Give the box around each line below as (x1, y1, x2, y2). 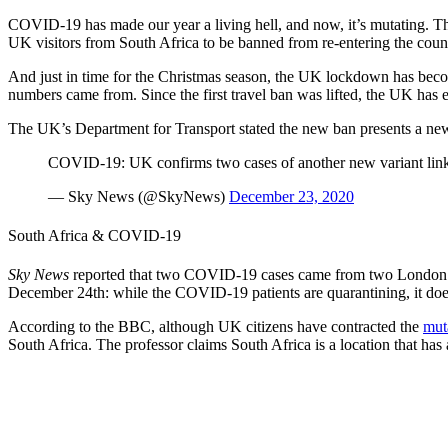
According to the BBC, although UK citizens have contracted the (8, 318, 423, 336)
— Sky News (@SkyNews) (48, 187, 229, 205)
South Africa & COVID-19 (8, 226, 181, 244)
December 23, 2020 (229, 187, 354, 205)
